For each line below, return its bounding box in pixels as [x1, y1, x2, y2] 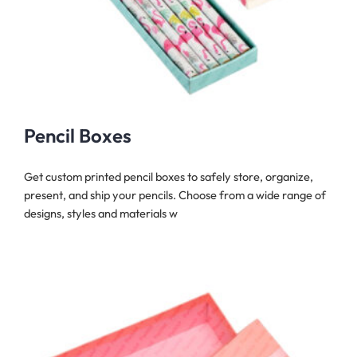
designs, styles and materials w [24, 205, 178, 221]
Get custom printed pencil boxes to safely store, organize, [24, 168, 313, 184]
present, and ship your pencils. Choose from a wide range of [24, 186, 326, 202]
